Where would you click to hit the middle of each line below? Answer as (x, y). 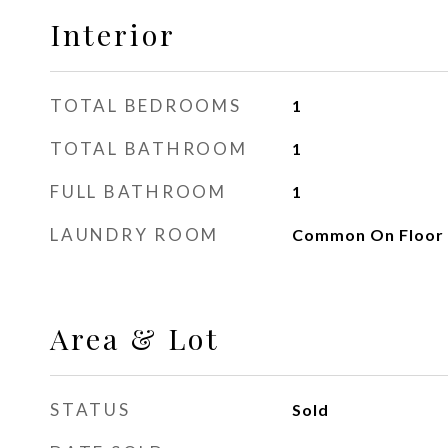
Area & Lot (135, 338)
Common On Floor (367, 234)
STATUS (90, 409)
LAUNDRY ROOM (134, 234)
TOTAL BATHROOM (149, 148)
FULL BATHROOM (138, 191)
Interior (113, 34)
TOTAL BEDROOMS (146, 105)
